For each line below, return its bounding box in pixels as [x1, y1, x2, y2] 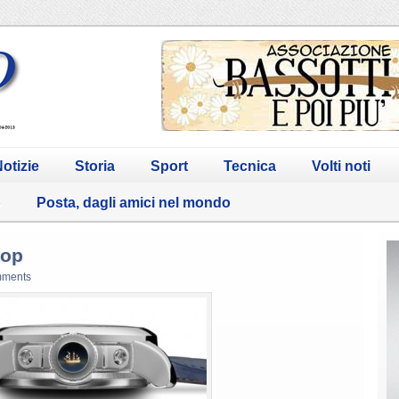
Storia [75, 158, 115, 174]
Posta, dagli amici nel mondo [37, 194, 231, 210]
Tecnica [224, 158, 276, 174]
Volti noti [312, 158, 370, 174]
